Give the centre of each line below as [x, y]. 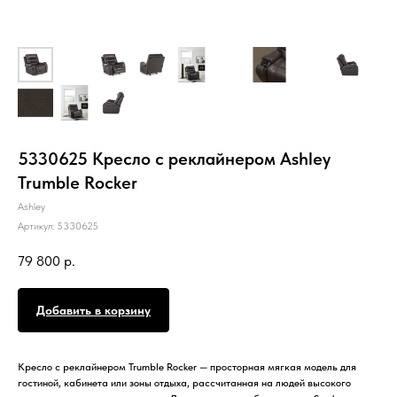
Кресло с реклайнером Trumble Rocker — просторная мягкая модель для [187, 366]
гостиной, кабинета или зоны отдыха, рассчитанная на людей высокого [184, 382]
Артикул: [37, 226]
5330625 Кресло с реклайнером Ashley [174, 159]
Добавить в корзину [93, 310]
